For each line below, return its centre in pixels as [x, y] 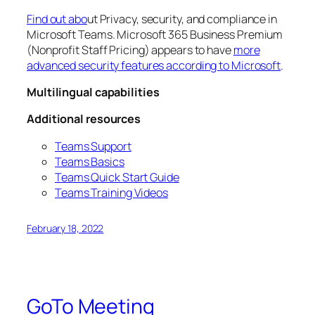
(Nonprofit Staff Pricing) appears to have [130, 50]
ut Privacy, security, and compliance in [182, 19]
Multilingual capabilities [93, 92]
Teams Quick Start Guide [117, 177]
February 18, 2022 [65, 228]
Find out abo [57, 19]
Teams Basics [90, 161]
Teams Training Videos [111, 192]
